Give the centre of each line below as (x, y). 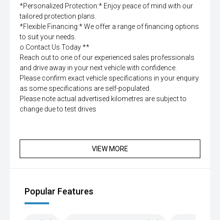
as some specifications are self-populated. (85, 89)
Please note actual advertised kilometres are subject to (103, 99)
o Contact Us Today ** (55, 47)
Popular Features (59, 192)
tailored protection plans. (58, 16)
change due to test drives (58, 109)
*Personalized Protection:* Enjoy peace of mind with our (106, 6)
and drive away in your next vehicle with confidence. (98, 68)
